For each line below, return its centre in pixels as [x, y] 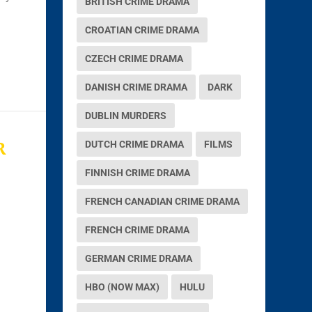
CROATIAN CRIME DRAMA [142, 30]
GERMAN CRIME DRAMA [139, 258]
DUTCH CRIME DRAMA [135, 144]
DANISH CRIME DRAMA [136, 87]
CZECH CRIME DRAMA [134, 58]
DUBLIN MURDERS [126, 115]
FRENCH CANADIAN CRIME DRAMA [163, 201]
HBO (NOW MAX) [123, 287]
